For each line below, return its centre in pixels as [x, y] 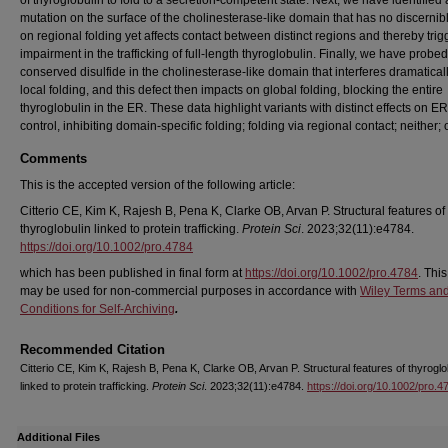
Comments [53, 158]
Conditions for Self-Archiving [97, 309]
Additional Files [58, 437]
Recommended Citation [92, 349]
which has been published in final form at [132, 273]
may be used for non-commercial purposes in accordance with [190, 291]
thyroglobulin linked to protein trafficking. [131, 229]
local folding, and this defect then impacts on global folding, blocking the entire [231, 90]
